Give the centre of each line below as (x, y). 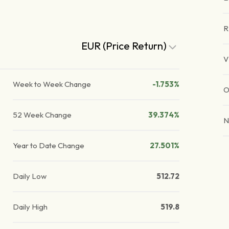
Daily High (30, 207)
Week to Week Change (52, 84)
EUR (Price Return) (125, 46)
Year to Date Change (49, 146)
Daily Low (30, 176)
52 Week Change (42, 115)
